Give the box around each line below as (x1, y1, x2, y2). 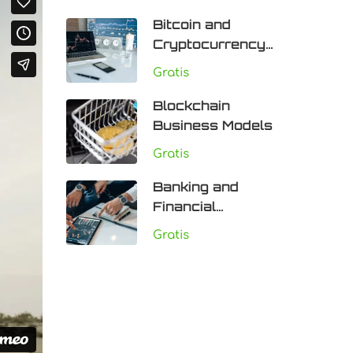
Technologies (152, 56, 247, 72)
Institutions (152, 218, 230, 234)
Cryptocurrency (152, 36, 266, 52)
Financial (152, 199, 216, 214)
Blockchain (152, 98, 230, 113)
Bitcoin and (152, 17, 231, 32)
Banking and (152, 179, 239, 195)
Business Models (152, 117, 273, 133)
